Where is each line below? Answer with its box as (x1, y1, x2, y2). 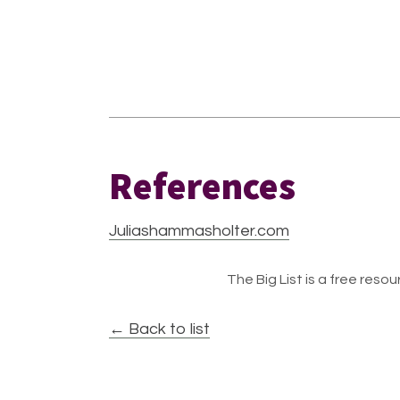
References (109, 162, 296, 209)
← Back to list (109, 321, 210, 337)
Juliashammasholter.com (109, 222, 289, 239)
